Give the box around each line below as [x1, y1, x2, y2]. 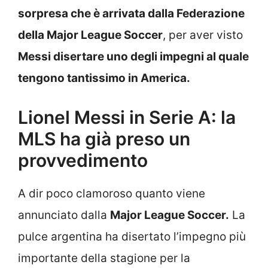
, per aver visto [163, 28, 243, 42]
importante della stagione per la [18, 251, 190, 265]
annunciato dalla [18, 208, 110, 222]
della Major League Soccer [18, 28, 163, 42]
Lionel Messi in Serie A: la [18, 106, 236, 128]
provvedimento [18, 149, 148, 171]
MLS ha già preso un [18, 127, 190, 150]
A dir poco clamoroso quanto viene [18, 186, 205, 200]
